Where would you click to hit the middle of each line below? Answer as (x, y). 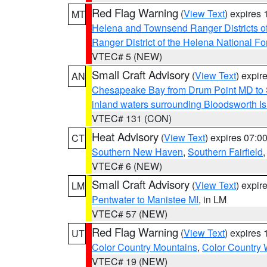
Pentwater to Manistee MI (145, 199)
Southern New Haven (137, 152)
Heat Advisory (125, 136)
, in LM (212, 199)
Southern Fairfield (225, 152)
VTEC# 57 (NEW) (130, 214)
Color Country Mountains (145, 247)
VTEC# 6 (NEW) (127, 166)
